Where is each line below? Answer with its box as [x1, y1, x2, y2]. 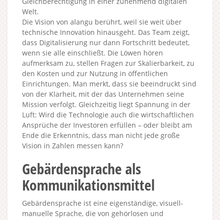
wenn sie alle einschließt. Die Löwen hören [22, 48, 163, 57]
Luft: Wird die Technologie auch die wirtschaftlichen [22, 110, 194, 119]
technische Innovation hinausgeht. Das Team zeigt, [22, 27, 190, 37]
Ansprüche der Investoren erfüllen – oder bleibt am [22, 120, 192, 130]
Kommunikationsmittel [22, 174, 155, 195]
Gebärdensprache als [22, 158, 141, 179]
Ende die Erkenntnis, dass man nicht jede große [22, 130, 180, 140]
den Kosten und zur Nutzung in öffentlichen [22, 68, 168, 78]
